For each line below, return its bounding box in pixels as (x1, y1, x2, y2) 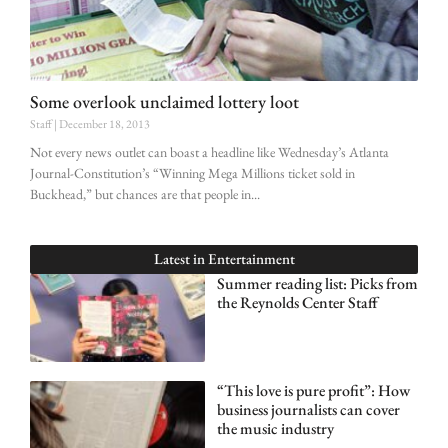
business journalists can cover (216, 398, 400, 420)
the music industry (216, 417, 334, 439)
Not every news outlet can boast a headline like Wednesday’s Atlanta (30, 143, 389, 162)
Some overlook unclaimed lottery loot (30, 90, 299, 114)
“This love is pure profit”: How (216, 379, 410, 401)
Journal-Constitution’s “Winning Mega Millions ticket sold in (30, 164, 355, 183)
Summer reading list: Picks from (216, 273, 418, 295)
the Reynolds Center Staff (216, 292, 378, 314)
